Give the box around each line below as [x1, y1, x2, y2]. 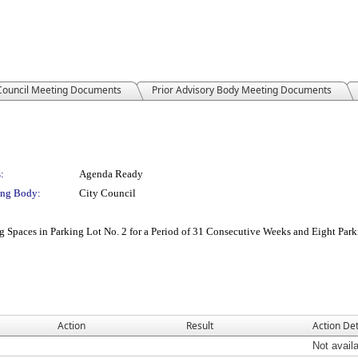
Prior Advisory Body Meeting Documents [152, 83, 332, 97]
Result [186, 319, 213, 332]
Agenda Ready [79, 168, 143, 180]
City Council [79, 187, 136, 199]
